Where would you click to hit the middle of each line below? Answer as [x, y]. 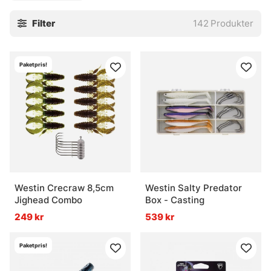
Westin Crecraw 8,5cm [64, 188]
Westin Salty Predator [194, 188]
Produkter [232, 24]
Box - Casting [175, 200]
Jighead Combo [48, 200]
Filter [43, 24]
